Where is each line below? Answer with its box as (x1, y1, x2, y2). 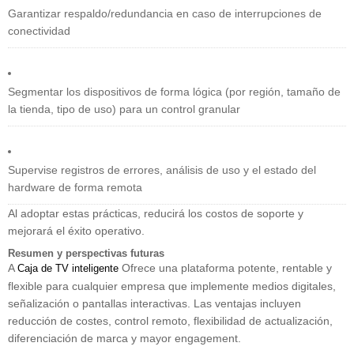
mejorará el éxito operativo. (8, 224, 145, 238)
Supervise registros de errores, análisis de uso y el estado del (8, 164, 316, 177)
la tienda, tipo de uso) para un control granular (8, 103, 240, 116)
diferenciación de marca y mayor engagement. (8, 332, 241, 345)
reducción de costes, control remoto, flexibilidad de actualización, (8, 314, 333, 328)
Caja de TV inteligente (17, 262, 122, 275)
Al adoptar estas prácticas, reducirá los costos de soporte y (8, 207, 303, 220)
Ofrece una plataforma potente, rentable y (122, 262, 332, 275)
